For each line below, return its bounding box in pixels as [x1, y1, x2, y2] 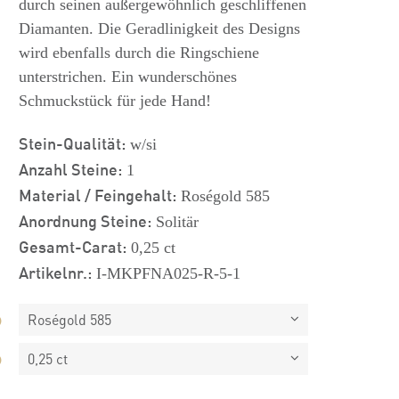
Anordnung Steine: [18, 208, 151, 232]
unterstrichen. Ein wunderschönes [18, 68, 237, 85]
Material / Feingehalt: [18, 183, 176, 206]
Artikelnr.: [18, 260, 92, 283]
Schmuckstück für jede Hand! [18, 92, 211, 110]
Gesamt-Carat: [18, 234, 126, 257]
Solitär [151, 213, 199, 231]
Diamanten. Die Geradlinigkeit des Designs [18, 20, 300, 37]
